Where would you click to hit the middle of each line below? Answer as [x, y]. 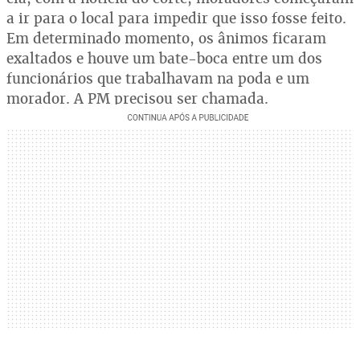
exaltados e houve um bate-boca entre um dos [164, 59]
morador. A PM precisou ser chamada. [137, 99]
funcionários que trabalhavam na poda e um [158, 79]
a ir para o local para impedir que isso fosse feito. [176, 18]
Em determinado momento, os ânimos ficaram [166, 39]
